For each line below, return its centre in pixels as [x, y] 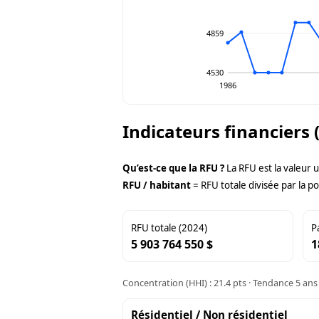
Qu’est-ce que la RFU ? [173, 168]
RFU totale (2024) [169, 228]
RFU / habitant [157, 185]
